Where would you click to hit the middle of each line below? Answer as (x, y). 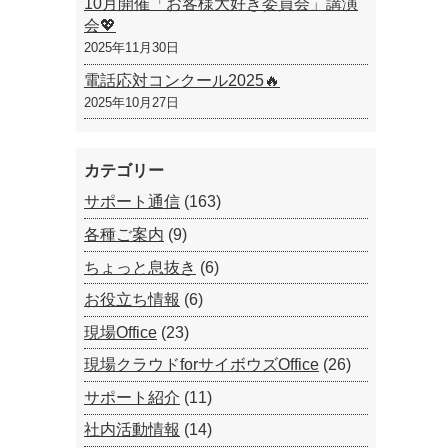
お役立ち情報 (132, 300)
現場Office (120, 332)
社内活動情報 (132, 430)
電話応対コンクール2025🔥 (182, 80)
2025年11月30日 (131, 47)
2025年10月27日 (131, 102)
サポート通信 (132, 202)
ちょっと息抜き (140, 267)
